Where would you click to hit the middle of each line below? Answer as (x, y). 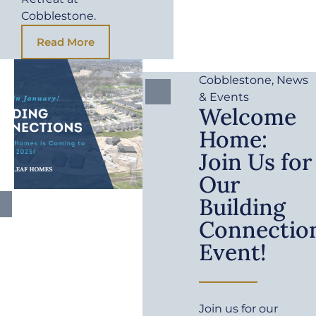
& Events (224, 97)
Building (243, 207)
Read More (66, 42)
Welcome (248, 116)
